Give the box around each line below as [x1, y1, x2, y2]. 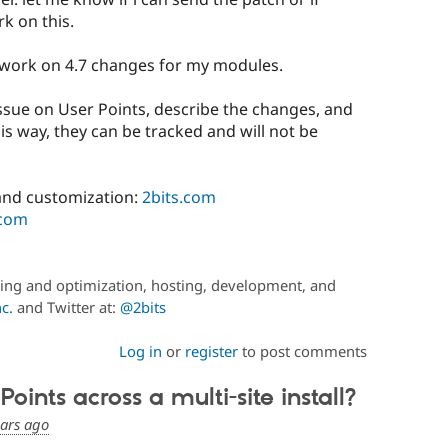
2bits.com [141, 186, 216, 209]
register [184, 341, 238, 362]
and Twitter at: [12, 297, 120, 318]
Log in [118, 341, 162, 362]
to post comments [237, 341, 367, 362]
